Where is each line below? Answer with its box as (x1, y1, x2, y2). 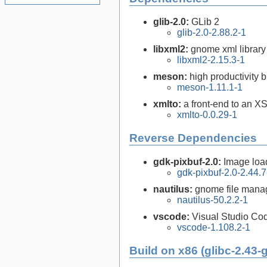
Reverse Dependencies (129, 132, 257, 145)
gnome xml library (191, 44, 266, 55)
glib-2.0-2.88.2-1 (177, 27, 246, 38)
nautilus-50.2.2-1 (177, 194, 248, 205)
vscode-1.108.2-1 (177, 222, 250, 232)
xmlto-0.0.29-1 (177, 110, 237, 120)
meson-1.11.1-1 (177, 82, 243, 93)
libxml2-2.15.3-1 (177, 55, 245, 66)
